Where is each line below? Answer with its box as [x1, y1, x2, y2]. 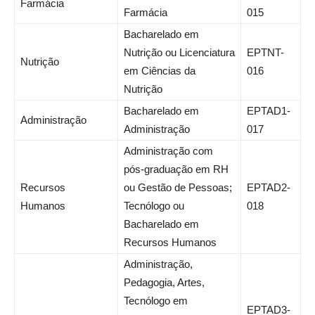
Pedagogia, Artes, [124, 276, 205, 289]
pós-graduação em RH [124, 163, 229, 176]
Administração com [124, 145, 213, 157]
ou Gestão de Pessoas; [124, 181, 232, 194]
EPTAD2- [247, 181, 290, 194]
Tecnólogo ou [124, 200, 184, 212]
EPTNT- [247, 46, 284, 59]
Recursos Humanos [124, 236, 217, 249]
